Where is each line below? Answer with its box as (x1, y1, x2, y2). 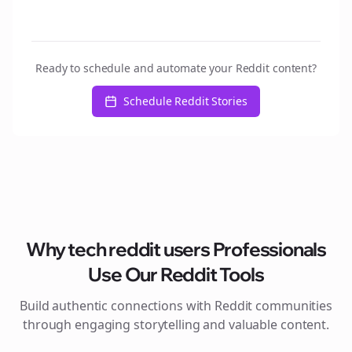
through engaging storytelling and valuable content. (23, 316, 329, 333)
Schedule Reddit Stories (123, 93, 247, 108)
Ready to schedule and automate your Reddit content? (35, 60, 317, 75)
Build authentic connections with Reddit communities (20, 297, 332, 314)
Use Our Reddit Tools (88, 262, 264, 286)
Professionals (209, 237, 326, 261)
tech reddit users (68, 237, 210, 261)
